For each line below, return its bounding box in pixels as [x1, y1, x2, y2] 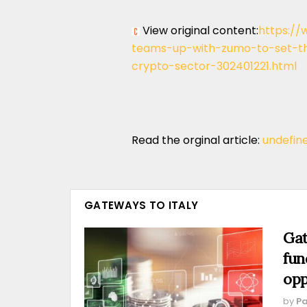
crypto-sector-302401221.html [132, 58, 297, 74]
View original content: [140, 23, 258, 38]
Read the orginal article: [132, 132, 262, 148]
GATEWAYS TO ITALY [84, 198, 199, 212]
